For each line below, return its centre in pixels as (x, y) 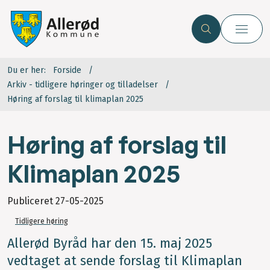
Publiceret (31, 201)
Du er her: (27, 71)
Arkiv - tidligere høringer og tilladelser (83, 85)
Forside (67, 71)
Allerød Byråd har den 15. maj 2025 (110, 244)
